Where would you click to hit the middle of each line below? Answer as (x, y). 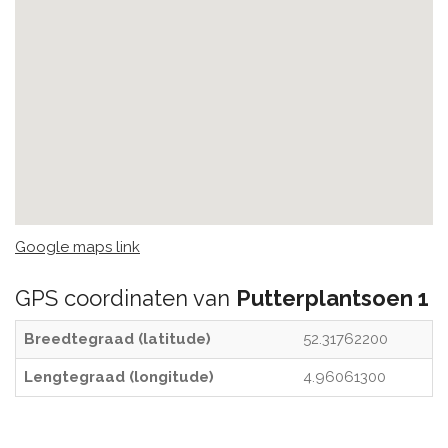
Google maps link (77, 247)
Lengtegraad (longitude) (119, 377)
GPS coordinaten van (125, 298)
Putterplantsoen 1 (332, 298)
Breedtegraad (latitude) (117, 339)
